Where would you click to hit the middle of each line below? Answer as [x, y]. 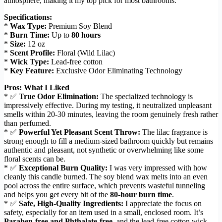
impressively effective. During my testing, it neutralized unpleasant [108, 105]
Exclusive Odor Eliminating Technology [118, 70]
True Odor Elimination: [59, 96]
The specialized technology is [146, 96]
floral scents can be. [35, 159]
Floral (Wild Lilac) [85, 53]
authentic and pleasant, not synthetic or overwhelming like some [104, 150]
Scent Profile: [32, 53]
